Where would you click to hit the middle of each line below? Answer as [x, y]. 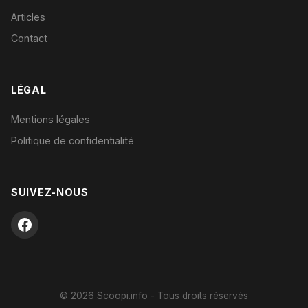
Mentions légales [51, 120]
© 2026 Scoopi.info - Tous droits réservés [154, 296]
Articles [28, 17]
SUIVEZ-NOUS [50, 192]
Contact [29, 38]
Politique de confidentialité [73, 141]
